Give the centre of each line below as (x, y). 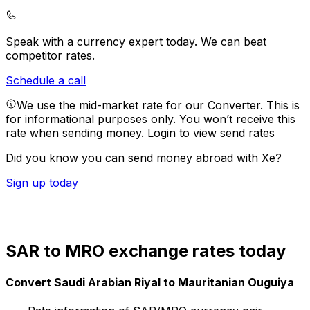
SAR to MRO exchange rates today (146, 250)
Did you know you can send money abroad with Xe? (144, 158)
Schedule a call (46, 81)
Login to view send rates (211, 133)
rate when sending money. (76, 133)
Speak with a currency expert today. (103, 42)
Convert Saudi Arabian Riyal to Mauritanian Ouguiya (150, 283)
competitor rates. (50, 56)
